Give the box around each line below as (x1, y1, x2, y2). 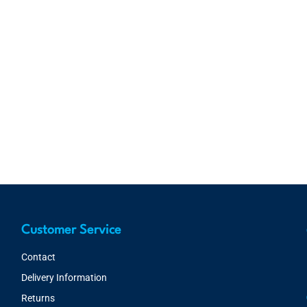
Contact (21, 251, 56, 262)
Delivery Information (21, 272, 107, 283)
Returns (21, 293, 55, 304)
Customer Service (21, 224, 121, 236)
